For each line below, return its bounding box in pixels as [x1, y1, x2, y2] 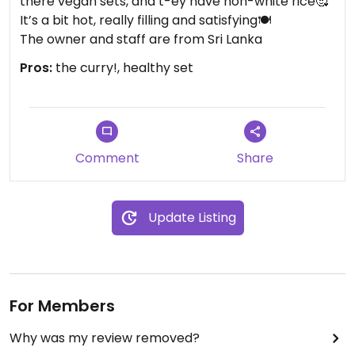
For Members [10, 295, 115, 317]
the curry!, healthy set [52, 59, 193, 77]
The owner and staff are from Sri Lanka [20, 30, 262, 48]
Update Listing [147, 208, 236, 227]
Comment [74, 149, 139, 167]
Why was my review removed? [10, 329, 200, 347]
